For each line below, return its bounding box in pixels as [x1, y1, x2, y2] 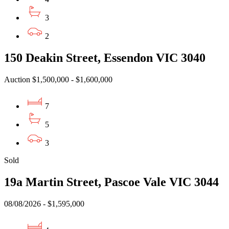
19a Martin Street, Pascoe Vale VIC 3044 [4, 175, 219, 189]
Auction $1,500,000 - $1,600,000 [4, 75, 112, 84]
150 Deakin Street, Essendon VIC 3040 [4, 51, 205, 64]
